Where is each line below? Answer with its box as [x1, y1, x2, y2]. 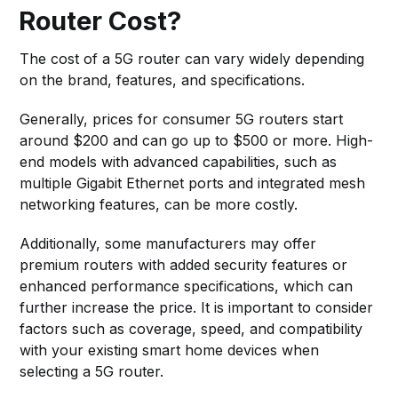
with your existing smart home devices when [20, 340, 320, 359]
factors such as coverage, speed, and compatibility [20, 319, 363, 338]
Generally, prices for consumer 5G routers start [20, 109, 344, 128]
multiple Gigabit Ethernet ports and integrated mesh [20, 173, 366, 192]
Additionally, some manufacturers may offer [20, 234, 317, 252]
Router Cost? [19, 4, 182, 36]
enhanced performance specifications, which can [20, 276, 354, 295]
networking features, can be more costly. [20, 195, 298, 213]
